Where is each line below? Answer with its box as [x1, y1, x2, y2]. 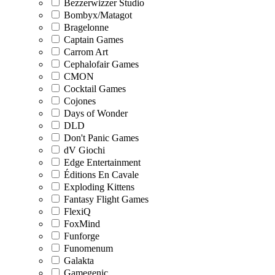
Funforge [64, 230, 99, 241]
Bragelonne [64, 21, 109, 33]
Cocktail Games [64, 83, 126, 94]
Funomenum [64, 242, 113, 254]
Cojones [64, 95, 96, 106]
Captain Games [64, 34, 123, 45]
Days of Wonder [64, 107, 128, 118]
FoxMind [64, 218, 100, 229]
